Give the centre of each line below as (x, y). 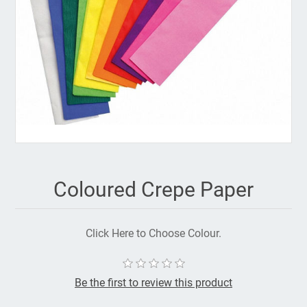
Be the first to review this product (153, 283)
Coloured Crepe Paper (153, 190)
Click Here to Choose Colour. (153, 234)
